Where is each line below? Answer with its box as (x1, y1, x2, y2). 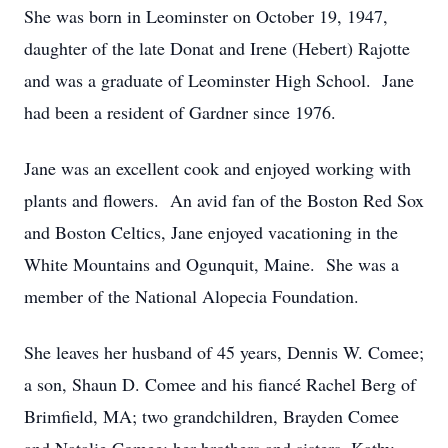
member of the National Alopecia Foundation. (24, 284, 359, 308)
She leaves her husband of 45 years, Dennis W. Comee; (24, 340, 424, 364)
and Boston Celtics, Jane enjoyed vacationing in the (24, 220, 398, 244)
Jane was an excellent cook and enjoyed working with (24, 156, 411, 180)
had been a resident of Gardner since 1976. (24, 100, 336, 124)
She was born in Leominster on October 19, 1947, (24, 4, 388, 28)
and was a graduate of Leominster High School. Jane (24, 68, 414, 92)
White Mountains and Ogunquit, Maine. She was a (24, 252, 399, 276)
